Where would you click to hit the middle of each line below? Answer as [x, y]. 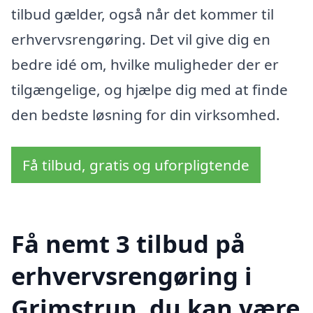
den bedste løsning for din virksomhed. [146, 114]
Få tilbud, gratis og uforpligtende [136, 165]
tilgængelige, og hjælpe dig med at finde [150, 89]
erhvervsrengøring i [132, 276]
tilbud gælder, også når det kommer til [143, 14]
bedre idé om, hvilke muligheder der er [145, 64]
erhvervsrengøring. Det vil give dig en [141, 39]
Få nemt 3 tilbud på [128, 244]
